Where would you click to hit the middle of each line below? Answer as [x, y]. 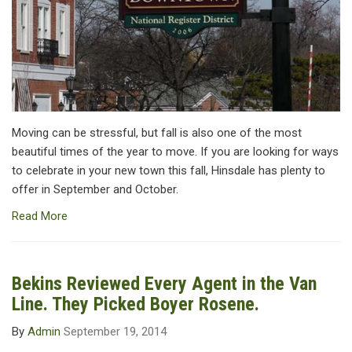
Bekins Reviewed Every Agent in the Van [164, 284]
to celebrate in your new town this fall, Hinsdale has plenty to [169, 171]
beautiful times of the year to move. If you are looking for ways [175, 152]
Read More [40, 216]
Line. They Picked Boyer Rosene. [136, 304]
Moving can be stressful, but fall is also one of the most [157, 133]
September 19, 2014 [115, 332]
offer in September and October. [95, 190]
